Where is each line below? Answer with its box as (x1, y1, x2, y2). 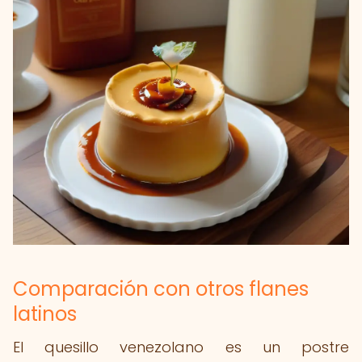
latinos (13, 301, 77, 327)
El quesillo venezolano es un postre (13, 337, 349, 357)
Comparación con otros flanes (13, 276, 309, 302)
